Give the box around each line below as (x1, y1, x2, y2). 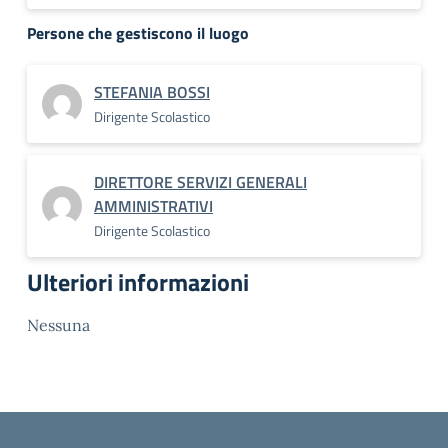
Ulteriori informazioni (27, 264, 249, 300)
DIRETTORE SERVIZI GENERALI (94, 170, 307, 194)
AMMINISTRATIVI (94, 194, 213, 218)
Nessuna (27, 315, 90, 335)
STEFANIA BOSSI (94, 80, 210, 104)
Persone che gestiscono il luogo (27, 21, 249, 45)
